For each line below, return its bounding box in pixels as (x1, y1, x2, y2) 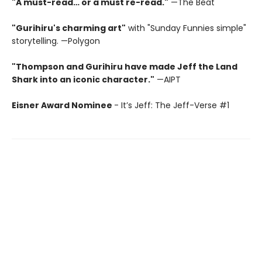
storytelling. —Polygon (12, 35, 100, 47)
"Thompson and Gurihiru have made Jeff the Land (12, 61, 237, 73)
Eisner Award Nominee (12, 99, 114, 111)
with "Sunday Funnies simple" (126, 22, 246, 34)
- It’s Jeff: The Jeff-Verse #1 (114, 99, 229, 111)
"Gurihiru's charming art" (12, 22, 126, 34)
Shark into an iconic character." (12, 74, 154, 85)
